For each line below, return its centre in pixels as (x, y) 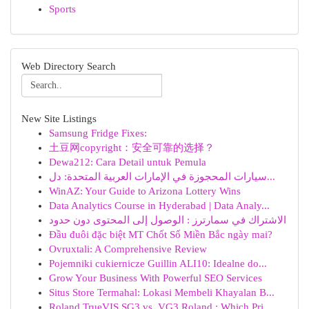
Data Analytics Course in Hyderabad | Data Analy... (159, 206)
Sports (62, 9)
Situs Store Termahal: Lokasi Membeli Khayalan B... (162, 292)
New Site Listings (59, 119)
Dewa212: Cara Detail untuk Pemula (128, 162)
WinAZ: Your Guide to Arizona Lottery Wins (145, 191)
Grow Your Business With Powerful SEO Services (156, 278)
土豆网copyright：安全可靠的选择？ (132, 148)
